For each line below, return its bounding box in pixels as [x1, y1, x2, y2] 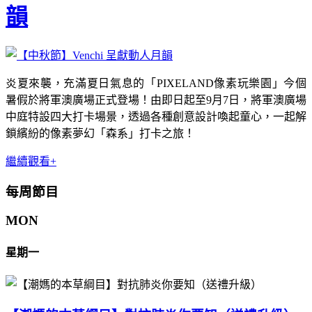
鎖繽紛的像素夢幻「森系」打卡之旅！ [6, 127, 195, 139]
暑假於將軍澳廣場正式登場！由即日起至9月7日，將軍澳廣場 [6, 93, 306, 106]
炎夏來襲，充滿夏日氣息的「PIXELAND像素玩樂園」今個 [6, 77, 306, 89]
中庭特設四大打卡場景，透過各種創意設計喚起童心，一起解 [6, 110, 306, 123]
